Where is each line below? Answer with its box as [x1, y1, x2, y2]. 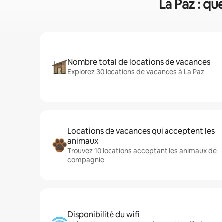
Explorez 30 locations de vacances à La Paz [67, 67, 204, 76]
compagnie [67, 155, 104, 164]
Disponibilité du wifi [67, 209, 140, 220]
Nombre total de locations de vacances [67, 57, 210, 67]
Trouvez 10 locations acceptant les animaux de [67, 146, 217, 155]
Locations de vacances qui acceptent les [67, 126, 215, 136]
